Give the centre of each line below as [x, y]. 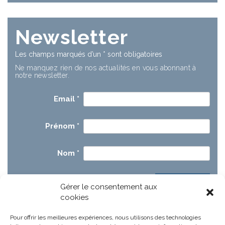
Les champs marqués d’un [59, 54]
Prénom [61, 126]
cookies [74, 197]
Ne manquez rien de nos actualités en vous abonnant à [106, 68]
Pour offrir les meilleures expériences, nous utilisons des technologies [105, 217]
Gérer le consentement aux [109, 187]
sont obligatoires [134, 54]
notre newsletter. [42, 75]
